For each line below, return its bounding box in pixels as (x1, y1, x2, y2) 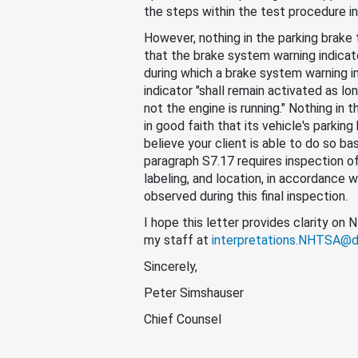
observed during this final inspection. (144, 189, 351, 204)
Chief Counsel (144, 312, 221, 327)
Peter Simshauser (144, 285, 247, 300)
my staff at (144, 233, 212, 248)
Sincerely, (144, 259, 197, 274)
